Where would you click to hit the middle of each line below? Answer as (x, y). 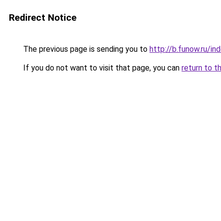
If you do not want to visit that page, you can (101, 68)
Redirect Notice (43, 18)
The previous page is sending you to (85, 49)
